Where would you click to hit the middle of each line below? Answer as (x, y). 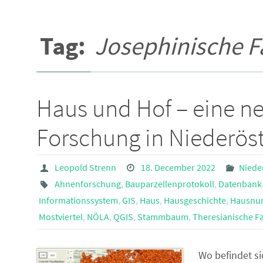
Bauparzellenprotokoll (169, 184)
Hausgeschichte (195, 200)
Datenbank (240, 184)
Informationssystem (78, 200)
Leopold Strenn (85, 168)
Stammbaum (163, 217)
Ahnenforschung (87, 184)
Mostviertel (61, 217)
